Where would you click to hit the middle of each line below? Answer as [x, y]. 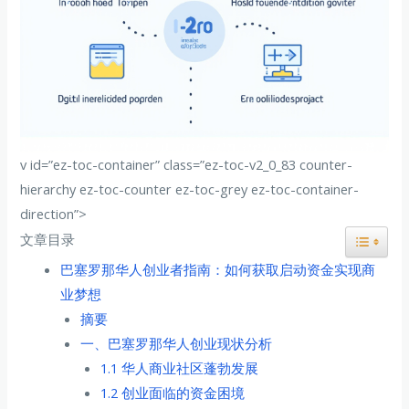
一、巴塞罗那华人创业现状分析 [177, 343]
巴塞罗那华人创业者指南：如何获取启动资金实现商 [218, 269]
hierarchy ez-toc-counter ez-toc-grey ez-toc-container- [190, 189]
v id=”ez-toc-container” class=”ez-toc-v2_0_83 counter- [187, 164]
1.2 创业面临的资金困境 [172, 392]
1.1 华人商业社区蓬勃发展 [179, 367]
